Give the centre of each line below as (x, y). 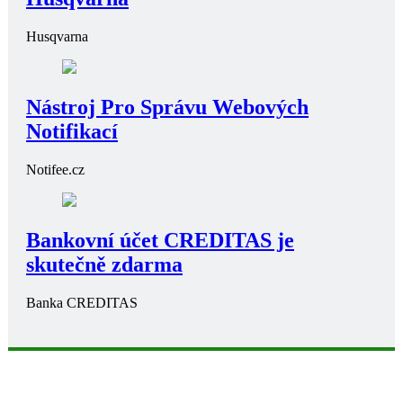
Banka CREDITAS (82, 302)
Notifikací (72, 131)
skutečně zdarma (104, 264)
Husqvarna (57, 36)
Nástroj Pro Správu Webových (167, 107)
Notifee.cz (55, 169)
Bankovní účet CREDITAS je (160, 240)
